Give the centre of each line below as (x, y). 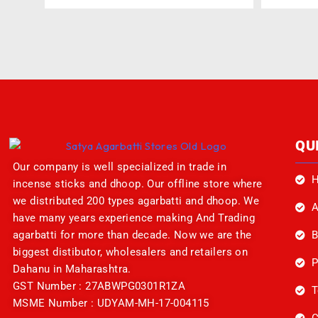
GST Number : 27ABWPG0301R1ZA (99, 286)
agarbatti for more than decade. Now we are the (132, 235)
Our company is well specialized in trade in (120, 167)
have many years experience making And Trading (134, 218)
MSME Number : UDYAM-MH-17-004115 (111, 303)
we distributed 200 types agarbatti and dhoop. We (136, 201)
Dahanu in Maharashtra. (72, 269)
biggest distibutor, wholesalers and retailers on (131, 252)
